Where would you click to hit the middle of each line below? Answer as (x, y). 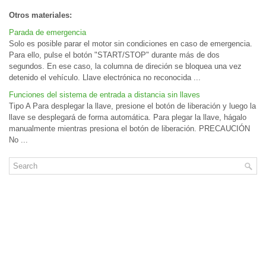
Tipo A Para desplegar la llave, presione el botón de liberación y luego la (132, 106)
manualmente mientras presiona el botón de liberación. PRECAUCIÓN (129, 129)
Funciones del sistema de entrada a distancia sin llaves (104, 95)
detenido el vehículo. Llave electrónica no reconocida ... (105, 77)
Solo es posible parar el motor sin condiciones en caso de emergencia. (131, 44)
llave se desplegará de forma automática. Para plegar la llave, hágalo (128, 117)
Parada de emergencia (47, 32)
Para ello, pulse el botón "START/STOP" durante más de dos (114, 55)
